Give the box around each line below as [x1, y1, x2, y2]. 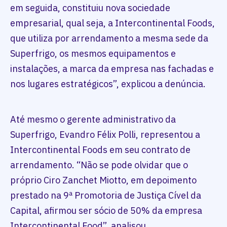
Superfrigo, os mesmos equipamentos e [10, 47, 176, 59]
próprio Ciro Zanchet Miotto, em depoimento [10, 174, 197, 186]
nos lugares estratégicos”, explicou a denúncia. [10, 78, 206, 90]
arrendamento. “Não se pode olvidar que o [10, 159, 188, 171]
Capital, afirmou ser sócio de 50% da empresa [10, 204, 202, 216]
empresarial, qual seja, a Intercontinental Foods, [10, 17, 215, 29]
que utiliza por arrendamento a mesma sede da [10, 32, 208, 44]
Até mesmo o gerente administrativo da [10, 113, 176, 125]
